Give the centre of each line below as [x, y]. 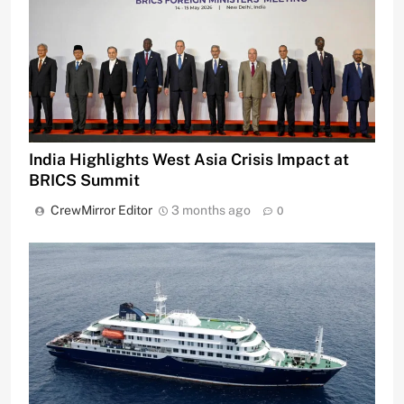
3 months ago [211, 211]
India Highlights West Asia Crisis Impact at [189, 160]
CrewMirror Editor [101, 211]
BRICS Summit [84, 180]
